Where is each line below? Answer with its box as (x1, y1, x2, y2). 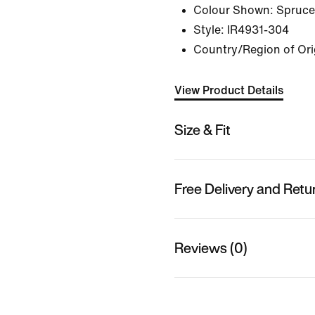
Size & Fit (174, 119, 231, 140)
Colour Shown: (193, 4, 274, 16)
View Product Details (174, 84, 283, 96)
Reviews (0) (174, 237, 247, 258)
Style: (193, 24, 224, 36)
